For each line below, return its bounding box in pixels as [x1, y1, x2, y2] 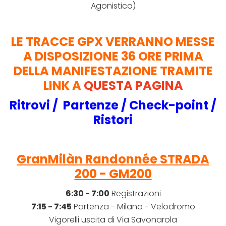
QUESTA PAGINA [83, 77, 183, 94]
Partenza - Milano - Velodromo [71, 201, 195, 213]
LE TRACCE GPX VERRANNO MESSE [11, 33, 215, 50]
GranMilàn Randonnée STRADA [17, 151, 209, 168]
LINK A [43, 77, 84, 94]
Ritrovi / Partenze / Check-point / [10, 97, 216, 114]
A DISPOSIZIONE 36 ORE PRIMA [23, 48, 203, 65]
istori [101, 111, 133, 129]
